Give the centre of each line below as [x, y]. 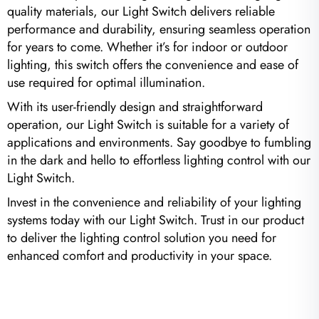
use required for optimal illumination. [106, 82]
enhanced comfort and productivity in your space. [140, 255]
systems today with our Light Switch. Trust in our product [156, 220]
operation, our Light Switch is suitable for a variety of [148, 124]
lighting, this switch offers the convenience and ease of [153, 64]
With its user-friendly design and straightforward [135, 106]
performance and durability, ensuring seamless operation [159, 29]
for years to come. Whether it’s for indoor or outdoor [147, 47]
